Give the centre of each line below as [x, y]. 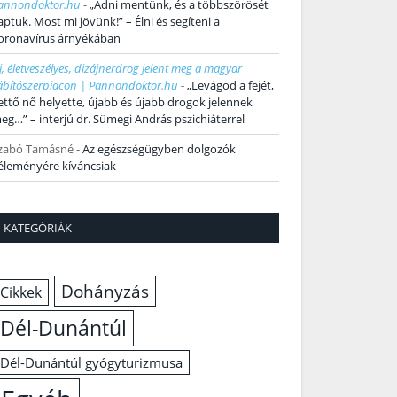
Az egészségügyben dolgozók [159, 149]
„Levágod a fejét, [230, 86]
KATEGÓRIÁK [38, 228]
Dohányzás [105, 292]
